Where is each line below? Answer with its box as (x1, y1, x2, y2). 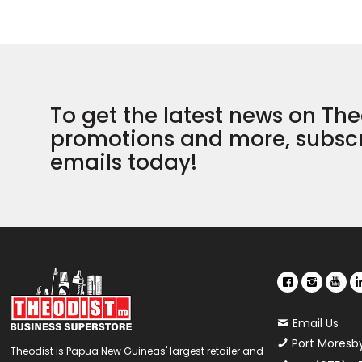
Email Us (292, 315, 339, 332)
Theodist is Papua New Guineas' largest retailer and (11, 343, 264, 358)
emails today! (50, 148, 198, 178)
